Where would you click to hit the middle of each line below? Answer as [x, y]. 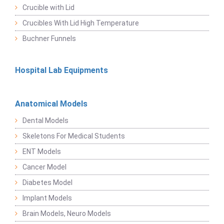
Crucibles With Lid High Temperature [81, 23]
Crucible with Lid [48, 8]
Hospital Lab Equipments [61, 70]
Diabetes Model [47, 183]
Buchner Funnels [49, 39]
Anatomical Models [51, 104]
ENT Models [42, 152]
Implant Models [47, 198]
